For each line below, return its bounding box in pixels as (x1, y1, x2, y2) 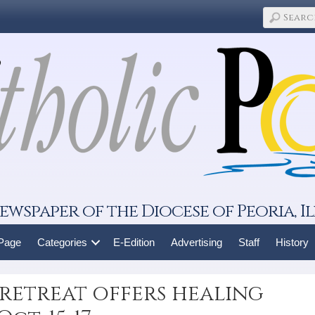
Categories (37, 236, 87, 248)
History (275, 236, 309, 248)
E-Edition (112, 236, 155, 248)
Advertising (170, 236, 222, 248)
